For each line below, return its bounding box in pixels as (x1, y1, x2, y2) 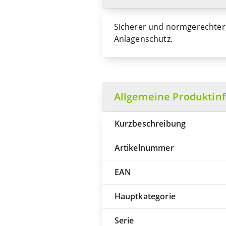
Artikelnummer (114, 142, 174, 153)
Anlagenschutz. (114, 33, 173, 44)
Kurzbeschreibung (114, 118, 186, 129)
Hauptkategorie (114, 191, 176, 202)
